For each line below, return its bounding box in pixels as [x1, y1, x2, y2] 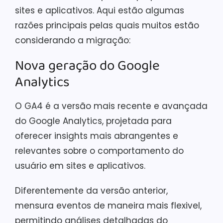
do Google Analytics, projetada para [15, 115, 172, 127]
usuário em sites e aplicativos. [15, 160, 145, 172]
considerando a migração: [15, 34, 130, 46]
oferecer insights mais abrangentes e [15, 130, 178, 142]
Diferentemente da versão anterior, [15, 185, 168, 197]
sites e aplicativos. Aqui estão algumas [15, 4, 184, 16]
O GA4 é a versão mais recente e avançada [15, 100, 208, 112]
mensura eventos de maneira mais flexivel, [15, 200, 202, 212]
